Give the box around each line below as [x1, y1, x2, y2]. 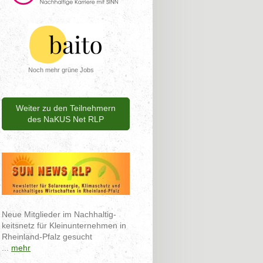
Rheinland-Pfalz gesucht [2, 231, 93, 241]
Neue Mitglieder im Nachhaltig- [2, 209, 117, 219]
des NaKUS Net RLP [28, 114, 104, 124]
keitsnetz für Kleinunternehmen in [2, 220, 127, 230]
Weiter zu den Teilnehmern [16, 103, 116, 113]
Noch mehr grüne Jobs [28, 66, 95, 74]
